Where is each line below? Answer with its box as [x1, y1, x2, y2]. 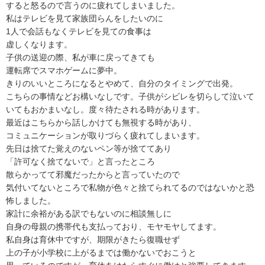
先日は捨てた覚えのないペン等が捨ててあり [6, 144, 172, 154]
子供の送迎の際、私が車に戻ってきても [6, 53, 155, 63]
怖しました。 [6, 196, 56, 206]
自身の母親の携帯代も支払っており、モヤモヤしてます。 [6, 222, 221, 232]
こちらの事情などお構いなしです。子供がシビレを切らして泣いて [6, 92, 254, 102]
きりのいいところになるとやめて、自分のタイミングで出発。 [6, 79, 238, 89]
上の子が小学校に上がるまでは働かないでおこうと [6, 248, 196, 258]
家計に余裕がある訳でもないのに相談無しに [6, 209, 172, 219]
